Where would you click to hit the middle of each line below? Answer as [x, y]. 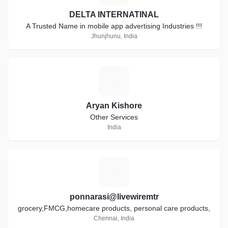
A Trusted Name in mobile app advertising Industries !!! [182, 26]
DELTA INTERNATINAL [114, 15]
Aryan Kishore [114, 106]
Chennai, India [114, 218]
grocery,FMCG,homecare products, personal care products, [114, 208]
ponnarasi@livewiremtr [114, 197]
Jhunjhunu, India [114, 36]
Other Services [114, 117]
